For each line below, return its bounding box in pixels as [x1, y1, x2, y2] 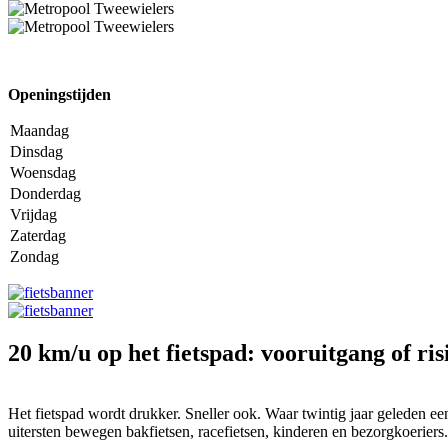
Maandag [10, 122, 69, 139]
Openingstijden [8, 86, 111, 103]
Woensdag [10, 164, 76, 181]
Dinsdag [10, 143, 63, 160]
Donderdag [10, 185, 81, 202]
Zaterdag [10, 227, 66, 244]
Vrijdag [10, 206, 57, 223]
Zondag [10, 248, 59, 265]
